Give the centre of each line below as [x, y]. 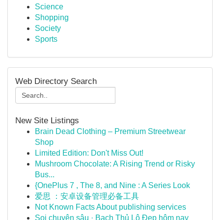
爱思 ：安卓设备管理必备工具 [87, 196]
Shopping [52, 17]
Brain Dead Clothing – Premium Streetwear [110, 131]
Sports [46, 39]
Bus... [45, 175]
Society [48, 28]
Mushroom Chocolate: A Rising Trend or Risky [115, 164]
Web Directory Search [56, 81]
